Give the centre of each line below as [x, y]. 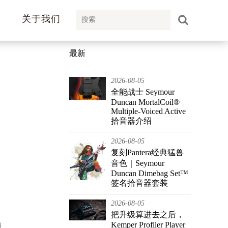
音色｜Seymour [138, 163]
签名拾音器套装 [139, 183]
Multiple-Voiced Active [148, 111]
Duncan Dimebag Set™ [150, 173]
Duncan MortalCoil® [145, 102]
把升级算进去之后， [148, 215]
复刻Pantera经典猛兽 [147, 152]
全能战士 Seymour [143, 92]
